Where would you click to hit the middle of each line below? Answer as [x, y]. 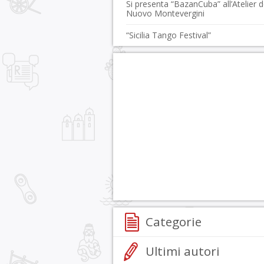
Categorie [174, 222]
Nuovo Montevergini [165, 13]
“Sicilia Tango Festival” [169, 35]
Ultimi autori [183, 251]
